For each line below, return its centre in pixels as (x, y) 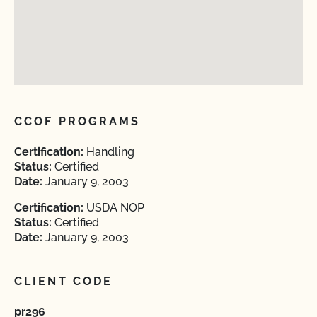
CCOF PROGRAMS (77, 121)
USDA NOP (114, 208)
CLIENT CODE (64, 281)
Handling (109, 152)
